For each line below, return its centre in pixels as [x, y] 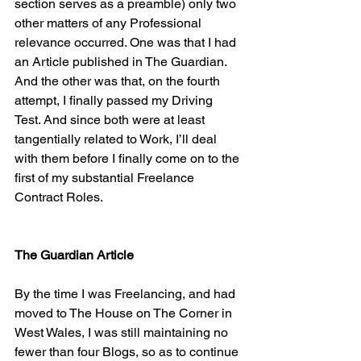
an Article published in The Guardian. [122, 62]
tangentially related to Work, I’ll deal [117, 139]
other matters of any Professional [110, 23]
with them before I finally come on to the [129, 159]
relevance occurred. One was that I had [127, 43]
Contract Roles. [59, 197]
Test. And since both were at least [111, 120]
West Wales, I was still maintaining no [123, 333]
